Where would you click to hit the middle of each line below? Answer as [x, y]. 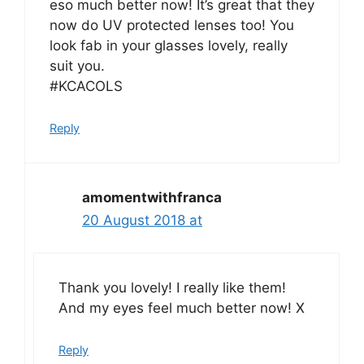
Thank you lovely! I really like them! [172, 288]
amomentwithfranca [152, 197]
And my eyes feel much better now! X [182, 308]
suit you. [77, 66]
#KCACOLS [86, 87]
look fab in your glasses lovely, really [169, 46]
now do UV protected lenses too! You [172, 26]
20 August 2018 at [142, 220]
